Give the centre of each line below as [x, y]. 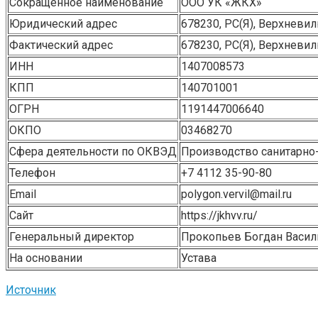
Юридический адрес [63, 23]
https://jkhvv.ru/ [219, 215]
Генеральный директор [72, 236]
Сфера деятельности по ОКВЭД [93, 151]
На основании [46, 258]
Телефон [32, 172]
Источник [31, 290]
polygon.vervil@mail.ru [236, 194]
